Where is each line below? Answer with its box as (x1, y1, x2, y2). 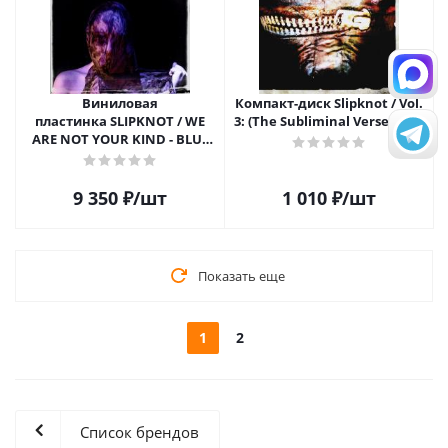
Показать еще (197, 267, 285, 285)
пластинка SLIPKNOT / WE (35, 112, 205, 130)
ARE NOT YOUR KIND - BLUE (31, 130, 209, 148)
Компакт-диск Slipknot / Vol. (235, 94, 423, 112)
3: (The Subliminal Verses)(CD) (233, 112, 425, 130)
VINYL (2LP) (84, 148, 156, 166)
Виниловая (82, 94, 158, 112)
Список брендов (80, 422, 199, 442)
